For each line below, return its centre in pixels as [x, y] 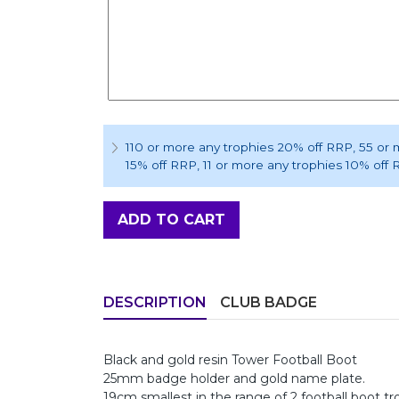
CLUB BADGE [269, 302]
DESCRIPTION [155, 302]
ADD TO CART [171, 219]
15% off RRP [161, 164]
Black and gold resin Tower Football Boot [230, 359]
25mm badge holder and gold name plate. [234, 378]
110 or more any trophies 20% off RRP [239, 147]
